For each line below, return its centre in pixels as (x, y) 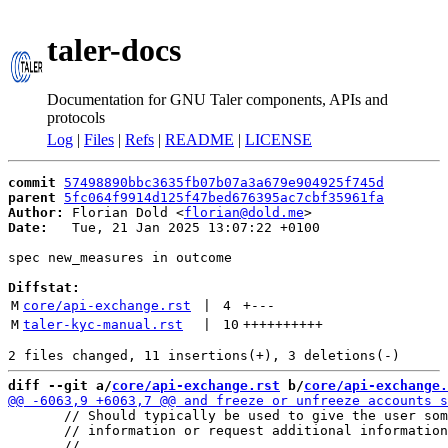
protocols (76, 117)
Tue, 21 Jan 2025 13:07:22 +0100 (184, 227)
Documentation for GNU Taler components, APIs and (217, 99)
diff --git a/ (60, 385)
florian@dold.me (244, 212)
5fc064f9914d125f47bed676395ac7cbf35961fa (224, 197)
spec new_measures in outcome (120, 257)
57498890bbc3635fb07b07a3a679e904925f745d (224, 182)
